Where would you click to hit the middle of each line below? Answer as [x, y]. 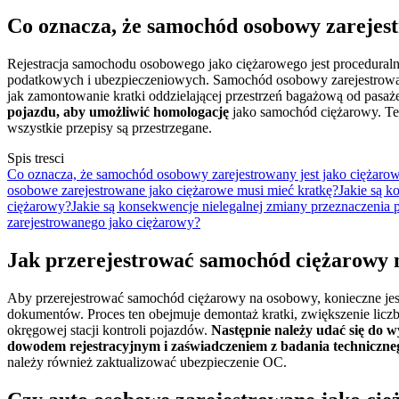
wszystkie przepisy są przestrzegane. [110, 127]
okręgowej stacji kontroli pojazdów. [109, 330]
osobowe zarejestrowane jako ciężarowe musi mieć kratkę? [173, 190]
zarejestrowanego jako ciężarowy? [104, 222]
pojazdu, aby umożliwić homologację [118, 111]
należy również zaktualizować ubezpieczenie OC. [147, 362]
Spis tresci [36, 158]
